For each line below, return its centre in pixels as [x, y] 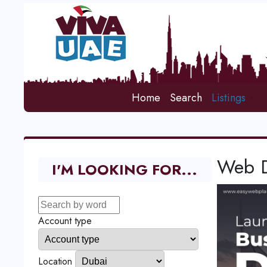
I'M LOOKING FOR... [125, 170]
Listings [229, 98]
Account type [65, 221]
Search [186, 98]
